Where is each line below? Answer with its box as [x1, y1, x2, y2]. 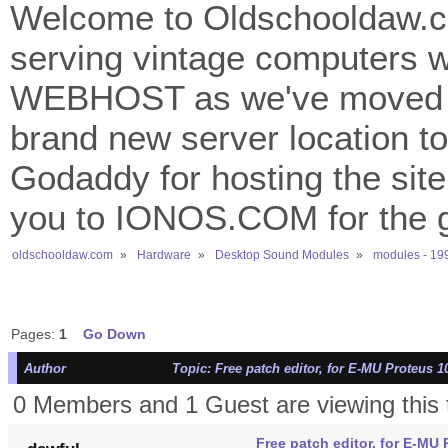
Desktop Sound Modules [214, 247, 349, 262]
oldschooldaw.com [12, 247, 113, 262]
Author [23, 361, 66, 377]
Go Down [82, 326, 146, 343]
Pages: [10, 326, 59, 343]
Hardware [136, 247, 191, 262]
